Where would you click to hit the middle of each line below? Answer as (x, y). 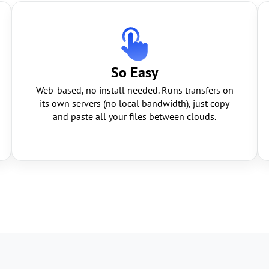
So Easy (134, 72)
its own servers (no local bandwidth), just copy (134, 103)
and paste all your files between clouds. (134, 116)
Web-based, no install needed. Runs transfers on (134, 90)
